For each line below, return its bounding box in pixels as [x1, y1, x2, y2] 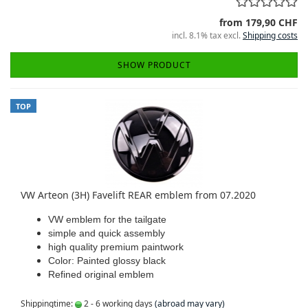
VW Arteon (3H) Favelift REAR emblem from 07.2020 [21, 188, 256, 201]
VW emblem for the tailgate [48, 214, 166, 225]
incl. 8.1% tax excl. [172, 30, 243, 41]
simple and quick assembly [48, 228, 165, 239]
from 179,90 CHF [219, 16, 298, 29]
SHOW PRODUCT [117, 59, 191, 71]
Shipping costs [243, 30, 298, 41]
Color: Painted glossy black [48, 255, 166, 266]
